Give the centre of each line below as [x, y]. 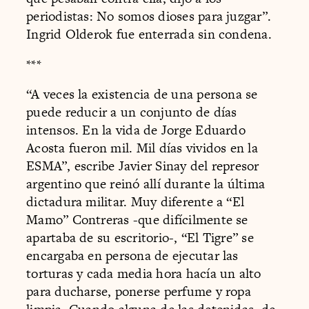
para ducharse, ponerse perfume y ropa [139, 292]
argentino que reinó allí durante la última [146, 184]
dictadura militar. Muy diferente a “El [136, 202]
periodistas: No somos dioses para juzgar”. [149, 17]
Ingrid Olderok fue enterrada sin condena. [149, 34]
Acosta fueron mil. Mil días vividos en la [142, 148]
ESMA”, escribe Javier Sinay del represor [143, 166]
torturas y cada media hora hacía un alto [144, 274]
